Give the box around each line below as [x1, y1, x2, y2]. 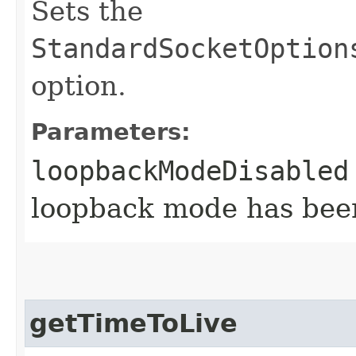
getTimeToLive [29, 308, 238, 338]
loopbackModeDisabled [31, 154, 349, 187]
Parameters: [31, 118, 191, 145]
